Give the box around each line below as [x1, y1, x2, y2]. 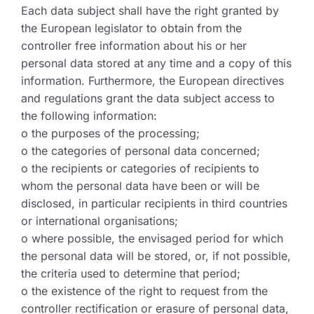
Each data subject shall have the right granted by [21, 4, 279, 18]
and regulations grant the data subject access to [21, 91, 275, 105]
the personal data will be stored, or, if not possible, [21, 249, 291, 263]
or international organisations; [21, 214, 178, 228]
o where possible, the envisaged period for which [21, 231, 283, 245]
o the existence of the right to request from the [21, 284, 268, 298]
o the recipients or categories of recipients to [21, 161, 259, 175]
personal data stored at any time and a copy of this [21, 56, 292, 70]
